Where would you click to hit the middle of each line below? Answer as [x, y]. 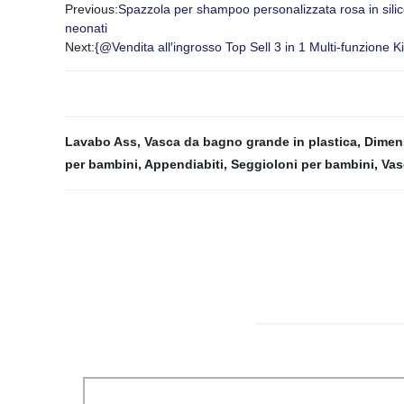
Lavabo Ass [101, 142]
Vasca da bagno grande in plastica [251, 142]
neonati [86, 28]
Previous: [92, 9]
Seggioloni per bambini [303, 164]
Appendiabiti [184, 164]
